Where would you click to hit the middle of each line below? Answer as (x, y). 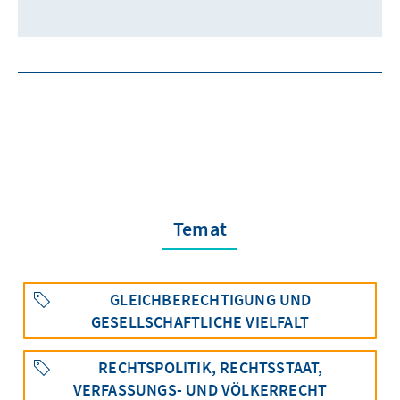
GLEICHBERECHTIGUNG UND (211, 300)
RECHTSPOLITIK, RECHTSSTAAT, (211, 368)
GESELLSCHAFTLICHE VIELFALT (200, 322)
